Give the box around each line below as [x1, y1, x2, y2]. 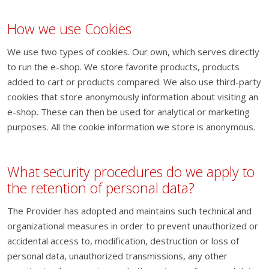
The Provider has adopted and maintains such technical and [7, 205, 252, 217]
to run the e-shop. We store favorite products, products [7, 61, 240, 73]
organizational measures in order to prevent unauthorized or [7, 220, 258, 232]
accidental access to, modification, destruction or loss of [7, 235, 239, 247]
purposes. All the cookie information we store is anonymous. [7, 121, 255, 133]
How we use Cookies [7, 19, 131, 38]
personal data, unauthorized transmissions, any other [7, 250, 228, 262]
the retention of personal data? [7, 178, 195, 198]
